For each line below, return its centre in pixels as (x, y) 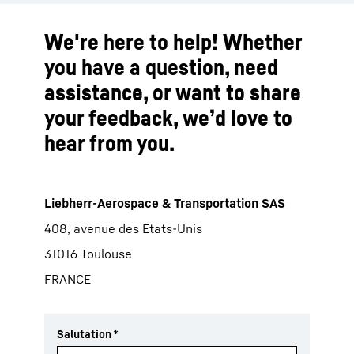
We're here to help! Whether (173, 41)
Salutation (84, 334)
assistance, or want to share (173, 92)
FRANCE (68, 279)
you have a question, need (161, 67)
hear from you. (109, 143)
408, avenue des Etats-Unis (123, 228)
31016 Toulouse (88, 254)
